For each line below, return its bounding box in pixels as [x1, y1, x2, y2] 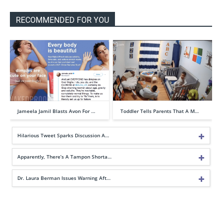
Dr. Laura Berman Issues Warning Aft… [17, 174, 111, 181]
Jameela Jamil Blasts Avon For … [17, 107, 95, 114]
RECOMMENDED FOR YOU [16, 15, 109, 25]
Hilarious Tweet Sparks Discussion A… [17, 131, 109, 139]
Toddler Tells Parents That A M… [120, 107, 199, 114]
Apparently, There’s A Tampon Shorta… [17, 153, 111, 160]
